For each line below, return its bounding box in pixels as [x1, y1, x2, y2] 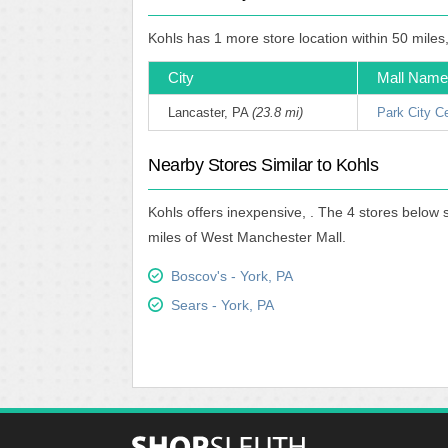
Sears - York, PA [171, 297, 274, 313]
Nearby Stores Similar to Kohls [148, 155, 378, 175]
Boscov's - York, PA [171, 268, 293, 284]
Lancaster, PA [168, 105, 252, 120]
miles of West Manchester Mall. [148, 229, 346, 245]
